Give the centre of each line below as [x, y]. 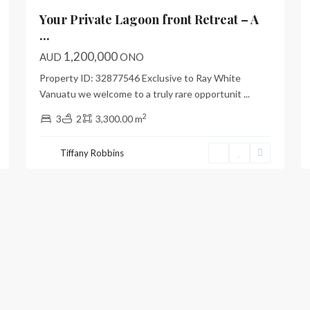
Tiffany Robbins [92, 153]
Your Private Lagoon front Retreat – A [149, 19]
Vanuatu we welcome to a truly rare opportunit [142, 94]
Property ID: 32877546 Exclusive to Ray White [140, 78]
